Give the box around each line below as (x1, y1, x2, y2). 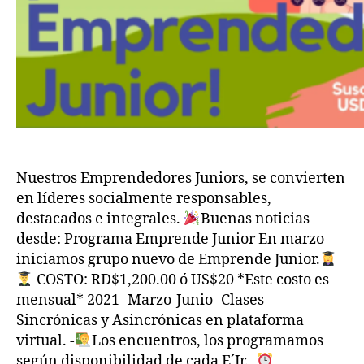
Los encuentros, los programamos (91, 331, 323, 350)
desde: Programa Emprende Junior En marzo (16, 229, 324, 249)
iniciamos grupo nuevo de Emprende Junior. (16, 249, 320, 269)
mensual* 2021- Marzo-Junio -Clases (16, 290, 264, 310)
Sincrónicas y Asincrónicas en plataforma (16, 310, 304, 330)
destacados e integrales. (16, 209, 184, 228)
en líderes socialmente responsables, (16, 188, 271, 208)
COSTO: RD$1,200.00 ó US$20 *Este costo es (32, 270, 329, 289)
